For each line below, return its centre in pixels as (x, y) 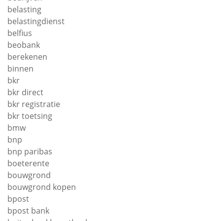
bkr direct (25, 92)
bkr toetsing (30, 116)
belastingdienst (36, 21)
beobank (24, 45)
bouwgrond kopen (42, 187)
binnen (20, 68)
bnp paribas (30, 151)
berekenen (27, 56)
